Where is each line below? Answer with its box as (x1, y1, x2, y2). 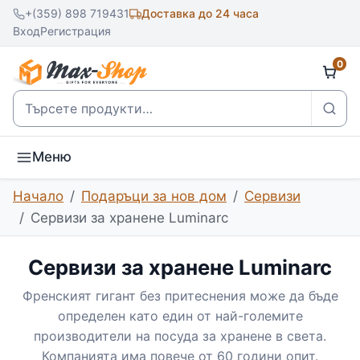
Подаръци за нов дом (81, 187, 227, 204)
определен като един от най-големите (57, 307, 303, 324)
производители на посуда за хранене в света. (34, 327, 326, 344)
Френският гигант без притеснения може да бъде (22, 287, 338, 304)
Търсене (13, 92, 69, 109)
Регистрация (40, 24, 111, 39)
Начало (13, 187, 63, 204)
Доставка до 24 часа (141, 6, 259, 21)
